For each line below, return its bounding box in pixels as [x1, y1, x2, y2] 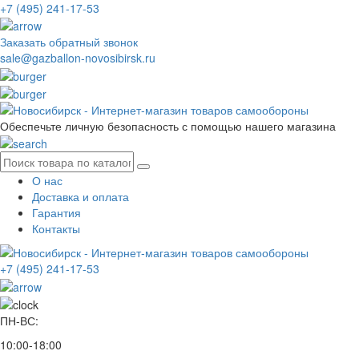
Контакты [32, 220, 80, 237]
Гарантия [32, 204, 81, 221]
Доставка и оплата [32, 188, 129, 205]
